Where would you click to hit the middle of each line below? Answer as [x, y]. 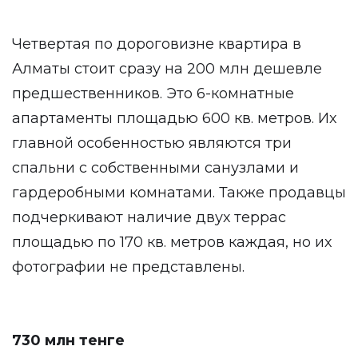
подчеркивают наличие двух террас [149, 217]
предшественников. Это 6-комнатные [153, 93]
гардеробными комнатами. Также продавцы [179, 193]
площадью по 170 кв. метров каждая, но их [172, 242]
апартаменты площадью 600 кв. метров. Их [174, 118]
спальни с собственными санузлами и [155, 168]
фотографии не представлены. [128, 267]
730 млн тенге [68, 340]
